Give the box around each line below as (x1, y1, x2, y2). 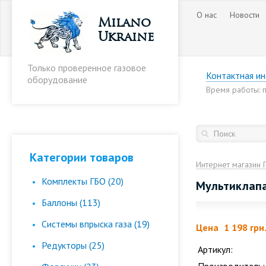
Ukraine (98, 28, 154, 45)
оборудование (27, 74, 87, 85)
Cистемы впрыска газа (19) (42, 218, 150, 230)
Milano (98, 14, 151, 30)
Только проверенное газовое (27, 62, 146, 74)
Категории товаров (30, 150, 134, 165)
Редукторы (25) (42, 239, 104, 251)
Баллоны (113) (42, 197, 100, 208)
